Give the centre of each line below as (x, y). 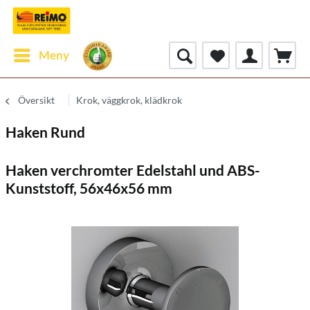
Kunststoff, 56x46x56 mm (89, 188)
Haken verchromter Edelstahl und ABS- (133, 170)
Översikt (36, 100)
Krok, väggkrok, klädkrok (129, 100)
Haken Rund (45, 132)
